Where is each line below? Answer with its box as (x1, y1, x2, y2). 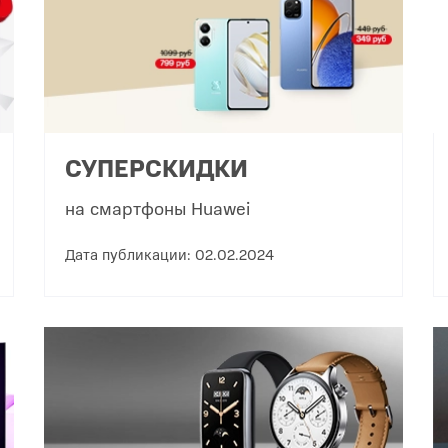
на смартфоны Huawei (65, 194, 251, 220)
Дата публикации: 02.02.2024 (65, 242, 275, 264)
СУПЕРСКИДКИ (65, 149, 249, 184)
